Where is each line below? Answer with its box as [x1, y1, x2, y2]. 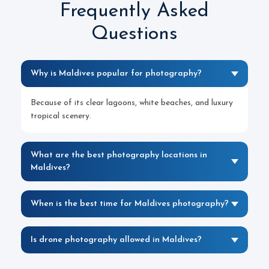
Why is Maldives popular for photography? [31, 69, 202, 78]
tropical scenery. [31, 112, 91, 121]
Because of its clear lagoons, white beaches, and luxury [31, 98, 233, 107]
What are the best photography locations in [31, 151, 207, 160]
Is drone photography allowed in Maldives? [31, 235, 202, 244]
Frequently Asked [60, 2, 209, 21]
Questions [91, 25, 178, 44]
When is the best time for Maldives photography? [31, 199, 229, 208]
